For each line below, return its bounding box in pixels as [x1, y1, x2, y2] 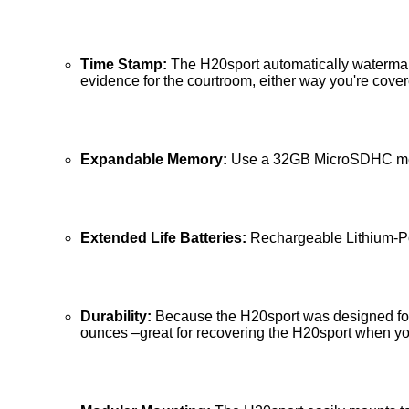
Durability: [80, 309, 155, 325]
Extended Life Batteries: [80, 230, 250, 246]
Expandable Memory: [80, 152, 231, 168]
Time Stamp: [80, 57, 171, 73]
